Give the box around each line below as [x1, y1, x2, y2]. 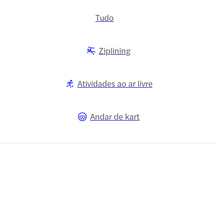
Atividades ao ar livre [77, 77, 153, 90]
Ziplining [99, 45, 131, 57]
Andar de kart [90, 110, 139, 123]
